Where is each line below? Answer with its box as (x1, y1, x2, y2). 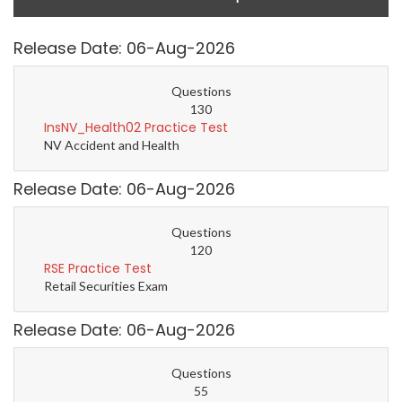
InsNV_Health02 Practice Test (44, 118, 228, 137)
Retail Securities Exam (44, 278, 168, 294)
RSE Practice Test (44, 259, 152, 278)
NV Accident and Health (44, 137, 179, 153)
